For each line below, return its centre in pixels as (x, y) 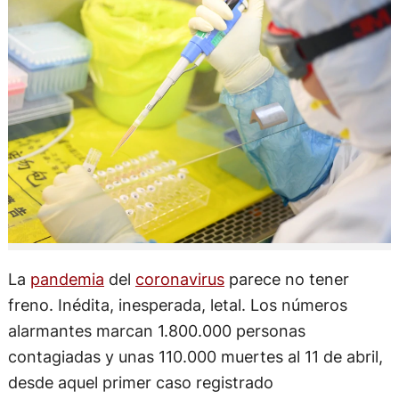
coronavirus (179, 278)
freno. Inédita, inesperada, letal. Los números (177, 304)
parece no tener (286, 278)
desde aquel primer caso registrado (140, 382)
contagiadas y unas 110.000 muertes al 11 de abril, (195, 356)
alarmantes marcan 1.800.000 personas (156, 330)
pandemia (67, 278)
